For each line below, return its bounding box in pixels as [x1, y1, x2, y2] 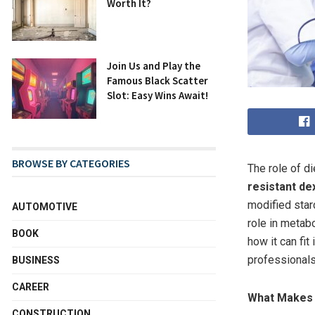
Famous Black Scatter [107, 74, 208, 88]
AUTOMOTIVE [12, 201, 77, 213]
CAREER [12, 281, 49, 293]
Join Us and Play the [107, 59, 200, 73]
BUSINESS [12, 255, 60, 266]
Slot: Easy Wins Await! [107, 89, 208, 103]
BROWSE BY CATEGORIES [12, 156, 130, 171]
